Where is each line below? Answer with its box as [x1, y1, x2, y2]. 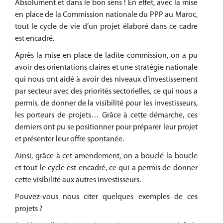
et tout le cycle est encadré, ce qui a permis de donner [15, 164, 198, 173]
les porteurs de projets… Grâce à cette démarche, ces [15, 111, 198, 120]
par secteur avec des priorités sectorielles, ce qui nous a [15, 88, 198, 96]
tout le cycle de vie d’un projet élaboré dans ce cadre [15, 23, 198, 31]
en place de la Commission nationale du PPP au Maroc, [15, 11, 198, 19]
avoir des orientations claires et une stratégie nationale [15, 64, 198, 72]
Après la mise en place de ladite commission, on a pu [15, 52, 198, 60]
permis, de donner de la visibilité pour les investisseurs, [15, 100, 198, 108]
